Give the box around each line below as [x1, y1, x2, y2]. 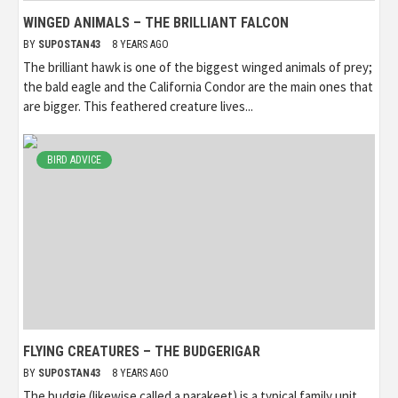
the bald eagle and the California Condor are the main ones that [23, 78, 373, 96]
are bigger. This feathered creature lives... [23, 98, 253, 115]
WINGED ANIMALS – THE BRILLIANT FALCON [23, 14, 289, 32]
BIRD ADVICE [47, 154, 101, 167]
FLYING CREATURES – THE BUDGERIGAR [23, 343, 260, 361]
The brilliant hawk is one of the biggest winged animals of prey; [23, 59, 372, 76]
